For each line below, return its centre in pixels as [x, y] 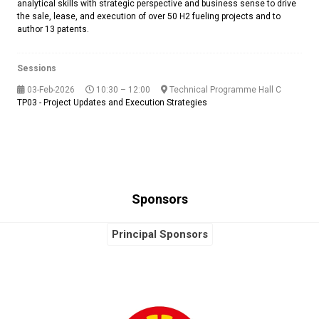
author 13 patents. [53, 30]
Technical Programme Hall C [224, 90]
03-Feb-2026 [50, 90]
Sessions [37, 69]
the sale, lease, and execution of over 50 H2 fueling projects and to [149, 17]
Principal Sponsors [159, 235]
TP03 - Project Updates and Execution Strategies [112, 103]
